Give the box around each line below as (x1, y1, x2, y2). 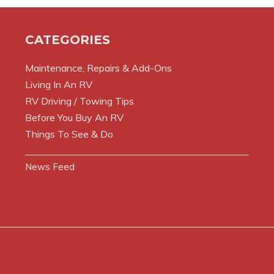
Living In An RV (24, 78, 92, 91)
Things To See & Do (24, 127, 113, 140)
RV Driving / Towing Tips (24, 94, 134, 107)
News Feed (24, 160, 75, 172)
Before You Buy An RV (24, 111, 124, 124)
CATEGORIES (24, 32, 110, 47)
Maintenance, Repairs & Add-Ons (24, 61, 172, 74)
